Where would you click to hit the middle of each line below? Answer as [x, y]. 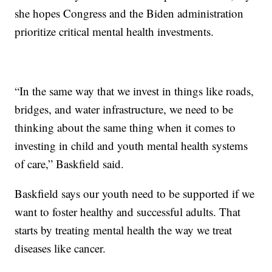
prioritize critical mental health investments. [114, 31]
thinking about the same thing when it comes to [125, 127]
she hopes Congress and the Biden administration [129, 13]
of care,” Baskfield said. [70, 163]
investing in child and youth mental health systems [131, 145]
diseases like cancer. [60, 248]
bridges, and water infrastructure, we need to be [124, 109]
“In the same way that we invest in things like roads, [134, 90]
